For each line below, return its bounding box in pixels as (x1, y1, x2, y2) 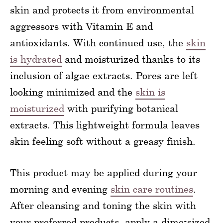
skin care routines (111, 183, 193, 195)
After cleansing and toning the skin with (10, 200, 196, 211)
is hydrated (10, 53, 62, 65)
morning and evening (10, 183, 111, 195)
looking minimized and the (10, 86, 135, 98)
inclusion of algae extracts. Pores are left (10, 70, 198, 81)
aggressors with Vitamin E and (10, 20, 153, 32)
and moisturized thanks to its (62, 53, 200, 65)
